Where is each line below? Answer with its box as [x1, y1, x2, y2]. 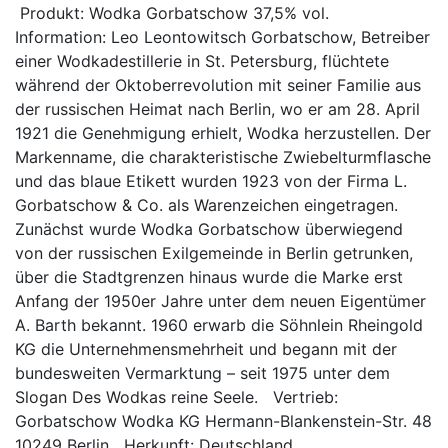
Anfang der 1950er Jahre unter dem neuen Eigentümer [15, 290, 426, 311]
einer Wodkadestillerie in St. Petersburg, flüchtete [15, 50, 389, 71]
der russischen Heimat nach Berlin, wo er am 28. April [15, 98, 420, 119]
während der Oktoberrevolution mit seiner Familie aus [15, 74, 421, 95]
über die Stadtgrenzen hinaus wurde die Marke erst [15, 266, 403, 287]
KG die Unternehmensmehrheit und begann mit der [15, 338, 397, 359]
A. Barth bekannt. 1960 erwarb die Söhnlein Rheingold [15, 314, 423, 335]
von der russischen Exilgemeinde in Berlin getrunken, [15, 242, 413, 263]
